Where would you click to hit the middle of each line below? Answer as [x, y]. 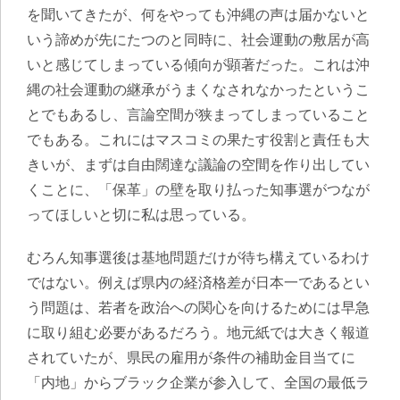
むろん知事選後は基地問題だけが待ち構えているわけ [198, 258]
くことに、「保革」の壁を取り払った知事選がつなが [198, 190]
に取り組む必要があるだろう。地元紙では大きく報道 [198, 333]
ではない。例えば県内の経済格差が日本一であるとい [198, 283]
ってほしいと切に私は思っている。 [141, 215]
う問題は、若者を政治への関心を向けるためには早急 [198, 308]
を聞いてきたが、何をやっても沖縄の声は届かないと [198, 15]
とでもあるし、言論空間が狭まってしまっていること [198, 115]
